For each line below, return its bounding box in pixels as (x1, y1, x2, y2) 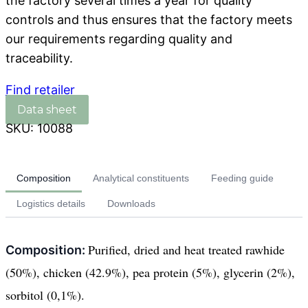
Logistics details (16, 198, 85, 210)
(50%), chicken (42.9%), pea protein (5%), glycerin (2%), (5, 264, 295, 281)
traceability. (5, 51, 73, 66)
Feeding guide (211, 173, 274, 184)
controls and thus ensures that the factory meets (5, 12, 292, 27)
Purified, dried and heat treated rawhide (88, 241, 285, 258)
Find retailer (5, 82, 75, 98)
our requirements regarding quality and (5, 32, 232, 47)
